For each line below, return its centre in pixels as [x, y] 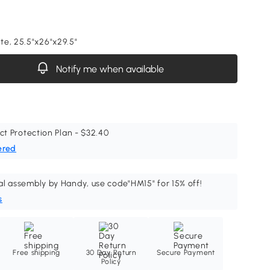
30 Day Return [111, 253]
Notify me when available [110, 69]
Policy [111, 262]
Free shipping [36, 253]
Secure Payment [186, 253]
